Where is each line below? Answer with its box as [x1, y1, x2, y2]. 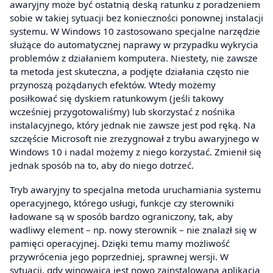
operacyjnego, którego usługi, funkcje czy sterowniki [10, 196, 234, 209]
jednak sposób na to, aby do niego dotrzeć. [10, 159, 194, 172]
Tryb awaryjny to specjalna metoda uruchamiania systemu [10, 183, 261, 196]
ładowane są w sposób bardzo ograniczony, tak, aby [10, 210, 233, 222]
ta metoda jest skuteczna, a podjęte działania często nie [10, 65, 249, 78]
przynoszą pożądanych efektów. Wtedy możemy [10, 79, 216, 91]
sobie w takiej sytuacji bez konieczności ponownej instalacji [10, 12, 263, 24]
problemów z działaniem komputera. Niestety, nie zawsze [10, 52, 258, 65]
